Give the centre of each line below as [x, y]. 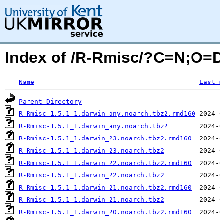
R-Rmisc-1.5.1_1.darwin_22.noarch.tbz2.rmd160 [105, 163]
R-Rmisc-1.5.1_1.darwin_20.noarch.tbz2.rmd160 [105, 212]
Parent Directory [50, 101]
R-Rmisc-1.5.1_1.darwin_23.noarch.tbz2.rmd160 [105, 138]
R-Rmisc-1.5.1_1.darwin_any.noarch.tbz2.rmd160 [107, 114]
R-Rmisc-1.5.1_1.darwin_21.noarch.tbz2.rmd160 [105, 187]
